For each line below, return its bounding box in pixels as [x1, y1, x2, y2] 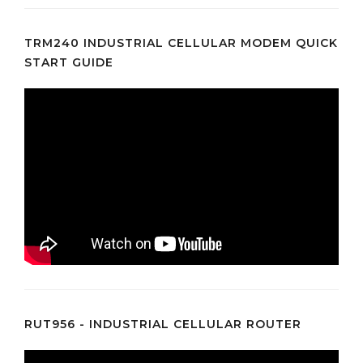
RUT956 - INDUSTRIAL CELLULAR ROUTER [24, 316, 301, 331]
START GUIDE [24, 54, 113, 70]
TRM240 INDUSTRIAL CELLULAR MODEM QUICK [24, 35, 338, 50]
